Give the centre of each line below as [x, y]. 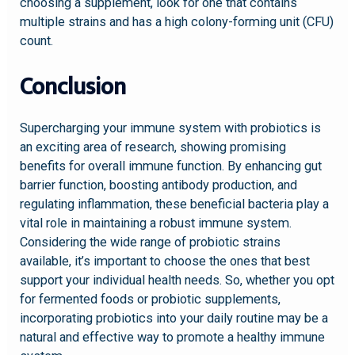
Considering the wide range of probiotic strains [151, 242]
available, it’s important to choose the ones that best [165, 261]
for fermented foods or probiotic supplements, [151, 299]
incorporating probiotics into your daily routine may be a [174, 318]
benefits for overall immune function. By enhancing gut [171, 166]
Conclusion [73, 87]
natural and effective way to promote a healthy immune [173, 337]
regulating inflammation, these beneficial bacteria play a [175, 204]
